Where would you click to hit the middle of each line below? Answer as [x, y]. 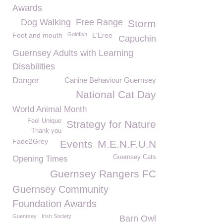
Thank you [46, 131]
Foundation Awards [55, 204]
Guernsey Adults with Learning [73, 53]
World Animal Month [50, 109]
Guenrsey [25, 216]
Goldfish [77, 34]
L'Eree [102, 35]
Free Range [99, 22]
